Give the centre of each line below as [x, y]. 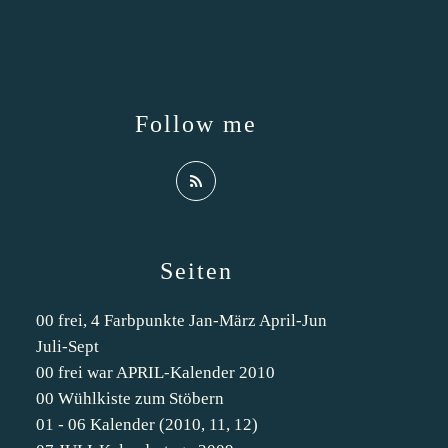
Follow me [196, 124]
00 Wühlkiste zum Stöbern [130, 398]
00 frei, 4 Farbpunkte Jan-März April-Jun [181, 320]
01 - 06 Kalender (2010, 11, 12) [147, 424]
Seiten [196, 271]
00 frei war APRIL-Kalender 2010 [155, 372]
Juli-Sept [67, 346]
